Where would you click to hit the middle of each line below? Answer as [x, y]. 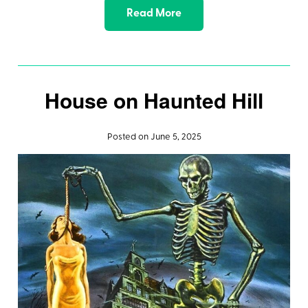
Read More [154, 14]
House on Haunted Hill [154, 100]
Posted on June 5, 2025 [154, 137]
